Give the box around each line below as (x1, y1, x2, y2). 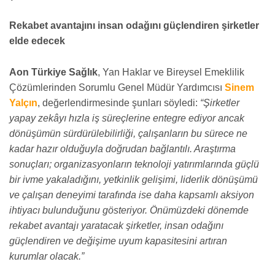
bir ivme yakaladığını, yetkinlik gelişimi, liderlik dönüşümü (9, 174, 258, 185)
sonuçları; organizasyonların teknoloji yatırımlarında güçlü (9, 158, 259, 169)
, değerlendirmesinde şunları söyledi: (37, 97, 200, 108)
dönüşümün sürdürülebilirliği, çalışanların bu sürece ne (9, 128, 247, 139)
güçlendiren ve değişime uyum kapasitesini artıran (9, 235, 227, 246)
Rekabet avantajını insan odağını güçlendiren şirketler (9, 20, 259, 31)
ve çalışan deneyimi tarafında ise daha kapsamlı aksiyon (9, 189, 254, 200)
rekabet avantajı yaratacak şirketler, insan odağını (9, 220, 223, 231)
